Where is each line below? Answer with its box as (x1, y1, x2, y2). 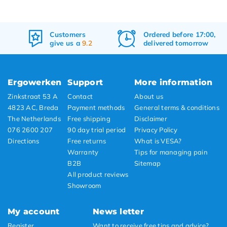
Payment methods (67, 103, 125, 111)
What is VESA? (134, 137, 182, 145)
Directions (8, 137, 41, 145)
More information (134, 78, 213, 87)
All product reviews (67, 170, 129, 178)
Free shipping (67, 115, 110, 123)
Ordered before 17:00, (143, 29, 216, 39)
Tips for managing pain (134, 148, 208, 156)
